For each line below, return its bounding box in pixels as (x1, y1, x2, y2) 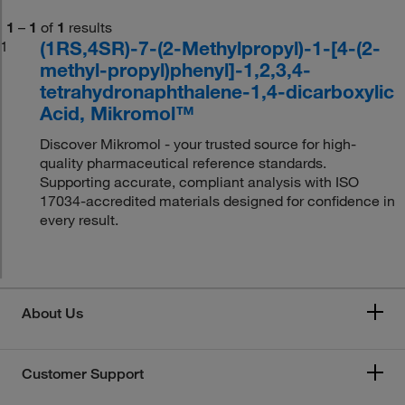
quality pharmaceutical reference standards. (40, 154, 327, 172)
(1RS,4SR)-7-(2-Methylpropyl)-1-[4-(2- (40, 36, 381, 60)
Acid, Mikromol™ (40, 101, 195, 125)
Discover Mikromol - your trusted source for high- (40, 135, 357, 153)
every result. (40, 211, 119, 229)
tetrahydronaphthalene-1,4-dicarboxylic (40, 80, 395, 103)
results (68, 18, 112, 36)
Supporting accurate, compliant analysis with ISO (40, 173, 360, 191)
